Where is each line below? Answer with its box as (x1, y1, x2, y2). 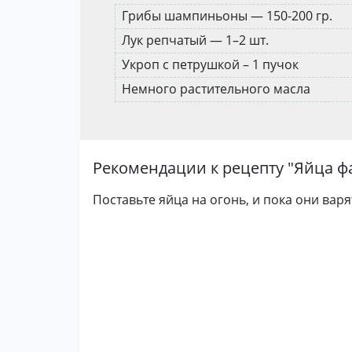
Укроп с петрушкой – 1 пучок (122, 56, 302, 73)
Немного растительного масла (122, 80, 313, 97)
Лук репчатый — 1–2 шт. (122, 31, 272, 49)
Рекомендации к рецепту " (93, 157, 294, 178)
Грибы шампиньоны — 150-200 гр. (122, 7, 335, 24)
